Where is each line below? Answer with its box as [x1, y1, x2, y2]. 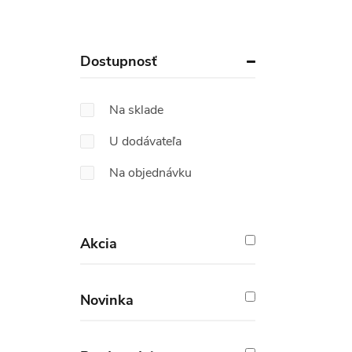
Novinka [80, 291, 134, 310]
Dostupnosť [80, 52, 157, 71]
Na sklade [109, 101, 163, 119]
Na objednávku [109, 164, 192, 182]
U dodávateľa [109, 133, 181, 151]
